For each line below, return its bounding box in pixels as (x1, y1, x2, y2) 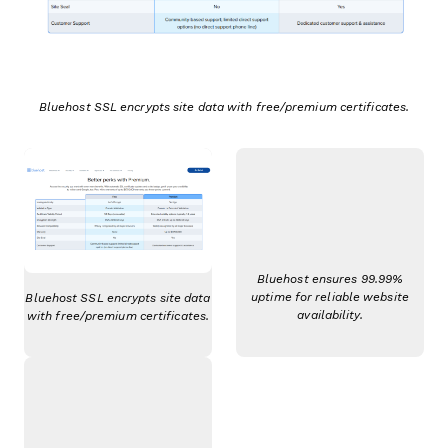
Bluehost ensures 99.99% (256, 272, 404, 287)
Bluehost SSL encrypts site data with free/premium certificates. (38, 99, 410, 114)
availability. (297, 308, 363, 323)
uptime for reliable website (251, 290, 409, 305)
